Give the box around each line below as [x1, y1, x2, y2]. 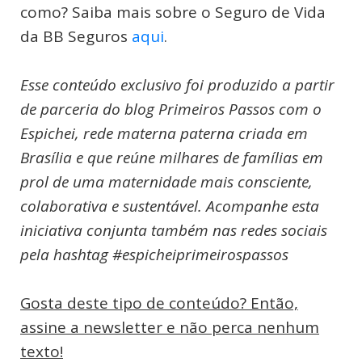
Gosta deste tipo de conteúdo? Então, [20, 293, 298, 314]
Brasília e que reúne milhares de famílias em [20, 147, 323, 169]
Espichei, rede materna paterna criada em [20, 123, 308, 145]
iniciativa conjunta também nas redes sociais [20, 220, 327, 242]
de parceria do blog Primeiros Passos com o [20, 99, 322, 120]
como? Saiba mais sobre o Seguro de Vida [20, 2, 326, 23]
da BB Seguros [20, 26, 132, 48]
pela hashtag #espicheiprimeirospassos [20, 244, 288, 266]
